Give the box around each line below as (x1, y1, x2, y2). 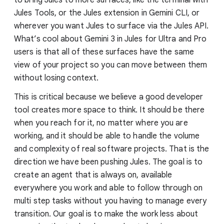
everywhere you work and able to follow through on (14, 182, 202, 193)
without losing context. (14, 72, 99, 83)
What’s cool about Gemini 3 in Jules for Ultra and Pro (14, 33, 207, 44)
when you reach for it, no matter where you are (14, 117, 188, 128)
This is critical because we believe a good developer (14, 91, 203, 102)
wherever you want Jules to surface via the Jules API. (14, 20, 209, 31)
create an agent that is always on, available (14, 169, 172, 180)
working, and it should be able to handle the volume (14, 130, 200, 141)
